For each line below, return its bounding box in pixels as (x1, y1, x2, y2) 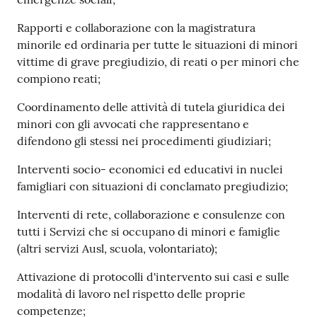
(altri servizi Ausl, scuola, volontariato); (17, 241, 217, 255)
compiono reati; (17, 71, 100, 86)
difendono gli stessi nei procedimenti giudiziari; (17, 133, 271, 148)
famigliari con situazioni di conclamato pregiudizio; (17, 178, 288, 193)
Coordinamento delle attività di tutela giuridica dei (17, 99, 285, 114)
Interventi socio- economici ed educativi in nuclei (17, 161, 283, 176)
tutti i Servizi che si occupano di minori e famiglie (17, 224, 280, 238)
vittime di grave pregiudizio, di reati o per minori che (17, 54, 299, 69)
